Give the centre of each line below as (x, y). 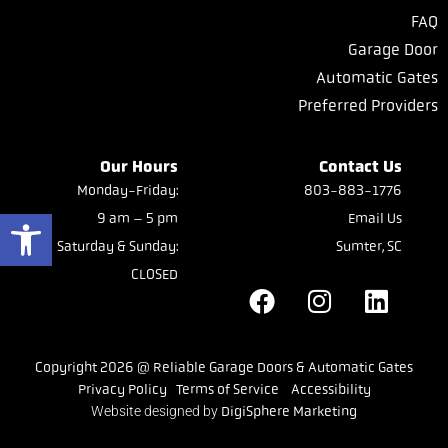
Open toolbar (61, 223)
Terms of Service (227, 389)
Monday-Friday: (128, 190)
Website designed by (156, 411)
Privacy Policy (122, 389)
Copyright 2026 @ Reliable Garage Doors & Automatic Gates (224, 366)
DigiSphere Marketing (289, 411)
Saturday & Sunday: (118, 246)
